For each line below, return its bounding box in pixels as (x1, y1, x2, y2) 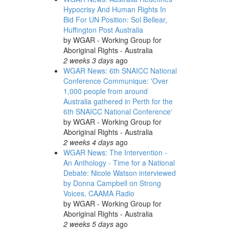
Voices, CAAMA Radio (63, 188, 134, 198)
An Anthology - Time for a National (63, 157, 175, 168)
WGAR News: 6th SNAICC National (63, 65, 177, 76)
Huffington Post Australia (63, 25, 143, 35)
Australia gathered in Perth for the (63, 96, 173, 106)
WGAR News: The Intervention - (63, 147, 167, 157)
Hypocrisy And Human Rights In (63, 4, 166, 14)
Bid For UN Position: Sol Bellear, (63, 14, 167, 25)
